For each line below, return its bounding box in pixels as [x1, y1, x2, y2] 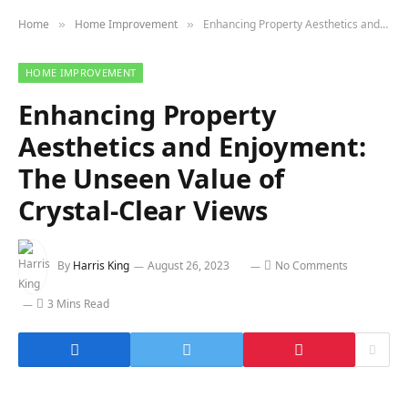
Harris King [73, 258, 129, 274]
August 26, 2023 [148, 258, 229, 274]
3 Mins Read [47, 296, 109, 311]
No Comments [275, 258, 348, 274]
